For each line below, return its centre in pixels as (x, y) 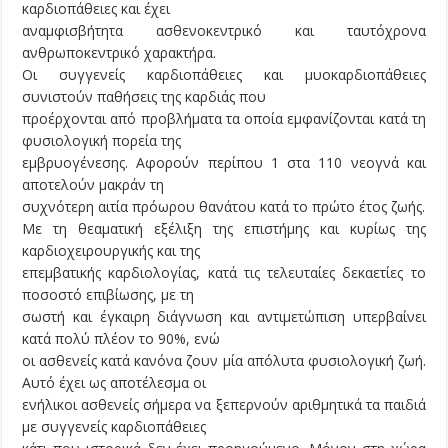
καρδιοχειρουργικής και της (111, 251)
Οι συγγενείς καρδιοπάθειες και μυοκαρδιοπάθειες (224, 75)
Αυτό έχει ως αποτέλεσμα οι (114, 383)
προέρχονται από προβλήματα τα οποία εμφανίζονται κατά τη (224, 119)
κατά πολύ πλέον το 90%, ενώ (121, 339)
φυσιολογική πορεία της (102, 141)
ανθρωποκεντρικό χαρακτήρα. (119, 53)
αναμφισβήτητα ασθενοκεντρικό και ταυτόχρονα (224, 31)
